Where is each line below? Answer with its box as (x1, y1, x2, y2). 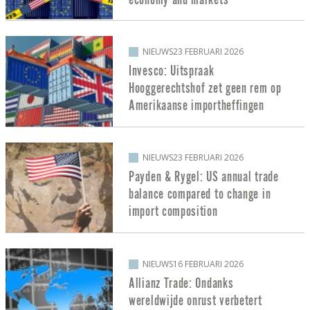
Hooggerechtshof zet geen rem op (129, 80, 282, 95)
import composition (129, 204, 218, 219)
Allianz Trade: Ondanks (129, 275, 234, 291)
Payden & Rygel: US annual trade (129, 170, 279, 185)
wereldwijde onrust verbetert (129, 293, 262, 308)
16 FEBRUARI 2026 (173, 257, 244, 270)
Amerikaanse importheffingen (129, 98, 264, 113)
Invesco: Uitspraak (129, 63, 215, 78)
